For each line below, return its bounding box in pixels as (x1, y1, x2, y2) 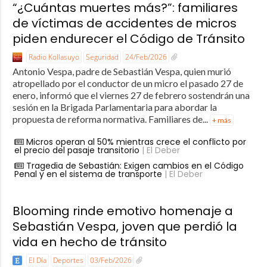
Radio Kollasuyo (28, 51, 79, 62)
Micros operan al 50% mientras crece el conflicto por (26, 135, 246, 148)
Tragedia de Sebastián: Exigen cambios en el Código (26, 159, 244, 172)
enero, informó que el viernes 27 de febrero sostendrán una (12, 89, 250, 101)
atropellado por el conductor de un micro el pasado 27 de (12, 77, 243, 89)
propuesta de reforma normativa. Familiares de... (12, 113, 210, 125)
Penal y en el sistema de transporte (14, 167, 162, 180)
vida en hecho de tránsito (12, 233, 167, 250)
